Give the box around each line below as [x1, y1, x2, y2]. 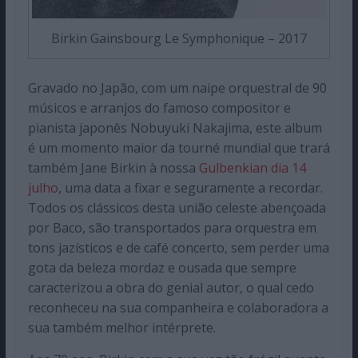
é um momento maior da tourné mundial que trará [27, 139, 330, 157]
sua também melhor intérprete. [27, 319, 216, 337]
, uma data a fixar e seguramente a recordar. [58, 179, 323, 197]
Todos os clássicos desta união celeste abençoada [27, 199, 326, 217]
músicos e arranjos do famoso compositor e [27, 99, 291, 117]
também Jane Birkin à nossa [27, 159, 199, 177]
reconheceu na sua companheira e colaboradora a [27, 299, 328, 317]
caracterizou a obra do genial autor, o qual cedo [27, 279, 314, 297]
